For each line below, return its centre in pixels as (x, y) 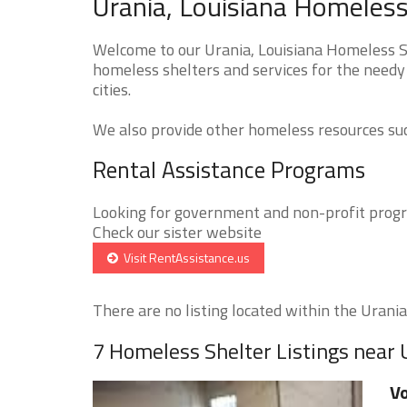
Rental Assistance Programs (229, 169)
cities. (112, 89)
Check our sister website (177, 232)
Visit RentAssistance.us (184, 257)
